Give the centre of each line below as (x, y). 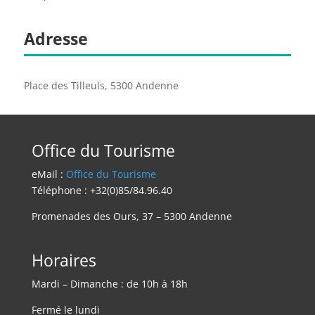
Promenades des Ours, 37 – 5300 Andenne (131, 216)
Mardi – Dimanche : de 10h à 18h (109, 283)
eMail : (49, 174)
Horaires (64, 260)
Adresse (56, 38)
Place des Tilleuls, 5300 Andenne (101, 85)
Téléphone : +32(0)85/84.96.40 (102, 190)
